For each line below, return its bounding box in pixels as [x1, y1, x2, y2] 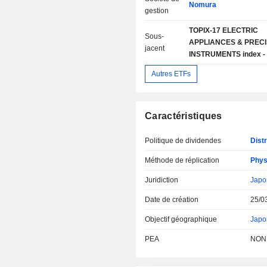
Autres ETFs [151, 70, 191, 78]
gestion [145, 7, 169, 15]
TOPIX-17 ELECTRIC [188, 26, 258, 35]
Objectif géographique [145, 215, 218, 223]
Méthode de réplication [145, 156, 220, 164]
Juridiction [145, 176, 179, 184]
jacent [145, 44, 165, 52]
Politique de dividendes [145, 136, 222, 145]
